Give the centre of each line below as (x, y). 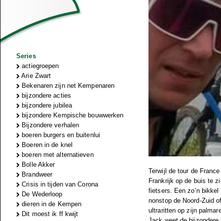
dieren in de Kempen (51, 204)
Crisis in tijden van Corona (59, 184)
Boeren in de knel (46, 145)
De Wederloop (41, 194)
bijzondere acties (45, 95)
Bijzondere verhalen (50, 125)
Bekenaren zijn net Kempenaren (67, 86)
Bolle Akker (37, 165)
